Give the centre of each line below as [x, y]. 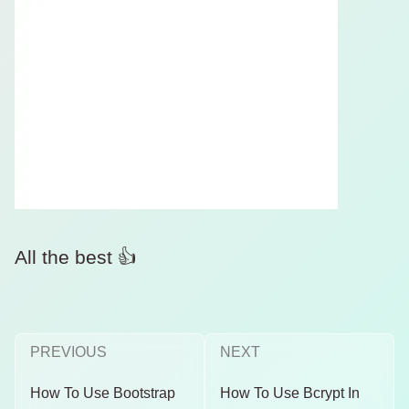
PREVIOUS [68, 351]
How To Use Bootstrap [103, 393]
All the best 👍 [76, 257]
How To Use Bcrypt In [290, 393]
